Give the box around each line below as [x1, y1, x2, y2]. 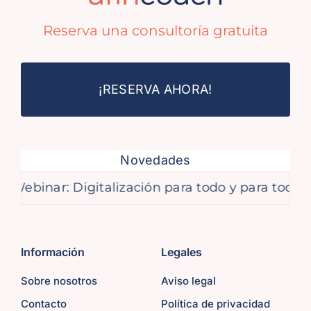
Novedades [120, 152, 191, 167]
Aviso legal [160, 274, 216, 287]
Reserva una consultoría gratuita [43, 22, 268, 39]
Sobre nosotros [20, 274, 97, 287]
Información [20, 244, 85, 259]
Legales [160, 244, 202, 259]
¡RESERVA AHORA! [99, 81, 212, 96]
